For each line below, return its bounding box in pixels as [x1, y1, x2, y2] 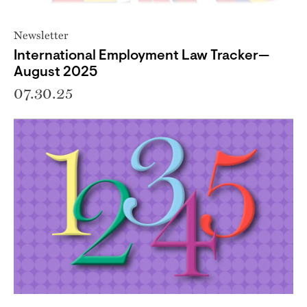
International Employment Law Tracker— [14, 49, 269, 63]
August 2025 [14, 66, 98, 79]
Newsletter [14, 27, 68, 42]
